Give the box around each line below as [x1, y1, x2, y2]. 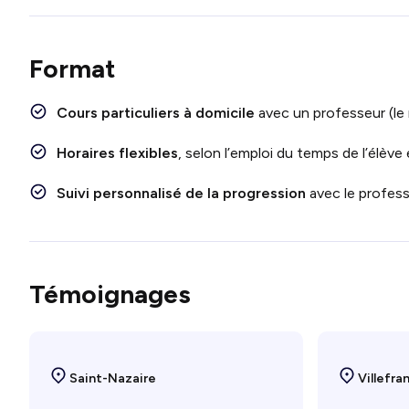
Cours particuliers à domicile [57, 104, 258, 121]
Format [29, 53, 115, 84]
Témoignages [29, 278, 191, 309]
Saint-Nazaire [69, 371, 156, 386]
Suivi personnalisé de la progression [57, 184, 309, 202]
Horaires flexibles [57, 144, 178, 162]
